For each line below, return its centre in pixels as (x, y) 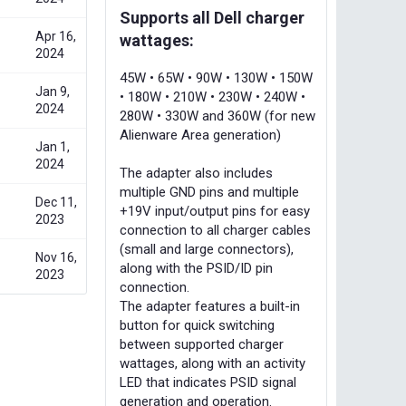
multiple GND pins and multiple (209, 192)
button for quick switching (197, 325)
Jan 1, (53, 147)
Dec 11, (56, 202)
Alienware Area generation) (200, 135)
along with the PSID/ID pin (196, 268)
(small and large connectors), (207, 249)
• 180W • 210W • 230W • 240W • (213, 97)
